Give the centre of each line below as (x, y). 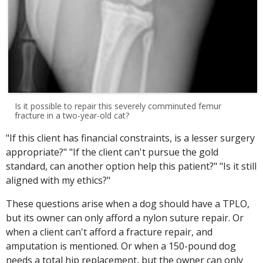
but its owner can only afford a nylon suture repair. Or (125, 218)
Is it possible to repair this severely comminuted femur (118, 106)
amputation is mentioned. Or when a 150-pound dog (121, 246)
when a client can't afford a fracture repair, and (109, 232)
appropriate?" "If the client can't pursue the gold (112, 152)
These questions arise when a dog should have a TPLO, (128, 203)
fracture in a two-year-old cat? (72, 115)
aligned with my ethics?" (58, 180)
